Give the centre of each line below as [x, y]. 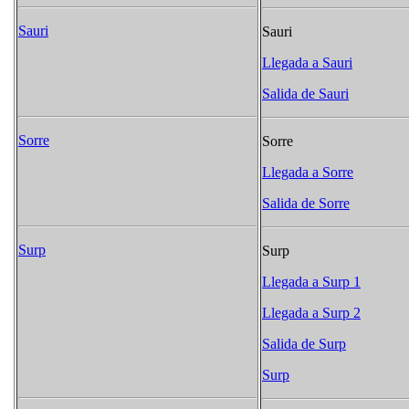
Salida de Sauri [305, 94]
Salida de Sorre [306, 204]
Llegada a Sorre [308, 173]
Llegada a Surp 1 [311, 282]
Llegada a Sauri [307, 63]
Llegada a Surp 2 [311, 313]
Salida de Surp [304, 344]
